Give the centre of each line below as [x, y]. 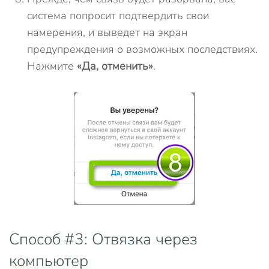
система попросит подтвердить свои [118, 16]
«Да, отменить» [115, 66]
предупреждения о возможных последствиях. [142, 49]
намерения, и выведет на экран [107, 32]
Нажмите [52, 66]
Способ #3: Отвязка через [103, 239]
